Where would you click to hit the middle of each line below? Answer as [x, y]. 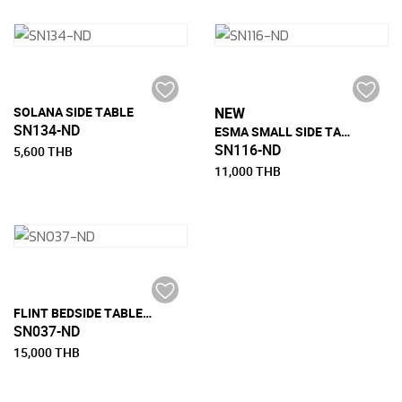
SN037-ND [47, 332]
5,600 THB [43, 152]
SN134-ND [47, 131]
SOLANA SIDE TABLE [74, 112]
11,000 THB [248, 171]
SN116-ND [248, 150]
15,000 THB [47, 353]
